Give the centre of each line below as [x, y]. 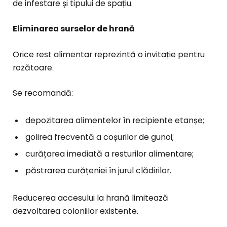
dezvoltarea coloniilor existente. [75, 211]
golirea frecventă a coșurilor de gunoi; [100, 137]
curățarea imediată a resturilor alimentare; [109, 154]
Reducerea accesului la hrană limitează [90, 198]
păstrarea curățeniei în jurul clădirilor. [98, 170]
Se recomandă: [43, 93]
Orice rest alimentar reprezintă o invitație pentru [109, 54]
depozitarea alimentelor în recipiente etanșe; [115, 120]
